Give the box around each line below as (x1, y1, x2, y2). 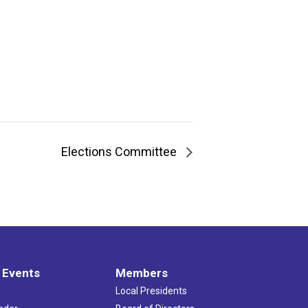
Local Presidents (115, 285, 188, 296)
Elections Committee (61, 144, 179, 159)
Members (115, 265, 168, 280)
